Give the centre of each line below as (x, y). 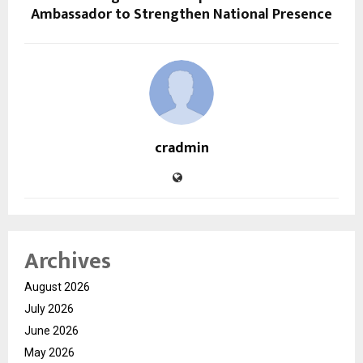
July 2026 (49, 309)
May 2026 (49, 353)
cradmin (181, 149)
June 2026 (51, 331)
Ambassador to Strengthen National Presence (181, 15)
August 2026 (57, 287)
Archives (68, 262)
